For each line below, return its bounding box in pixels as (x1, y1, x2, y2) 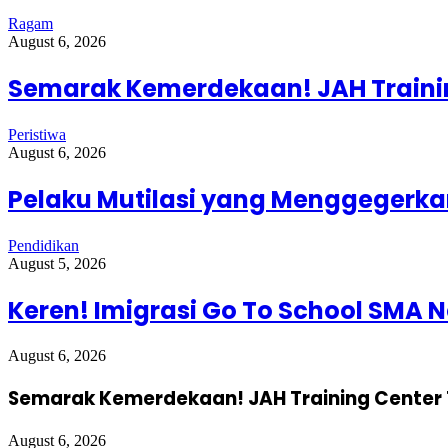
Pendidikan (8, 236, 79, 254)
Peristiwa (8, 125, 66, 143)
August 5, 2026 (8, 254, 106, 272)
